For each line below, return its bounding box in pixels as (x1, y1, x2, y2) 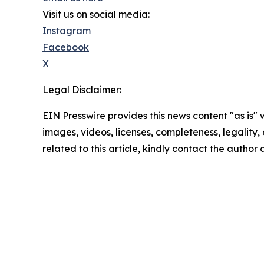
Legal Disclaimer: (42, 83, 121, 95)
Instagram (42, 24, 91, 37)
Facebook (42, 41, 89, 53)
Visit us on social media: (42, 8, 150, 20)
